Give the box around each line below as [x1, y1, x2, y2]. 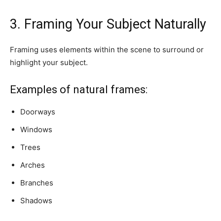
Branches [20, 178, 53, 187]
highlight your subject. [10, 57, 88, 67]
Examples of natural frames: [10, 83, 147, 96]
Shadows [20, 195, 52, 205]
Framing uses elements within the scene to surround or [10, 44, 204, 54]
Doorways [20, 107, 55, 116]
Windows [20, 124, 52, 134]
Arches [20, 160, 45, 170]
